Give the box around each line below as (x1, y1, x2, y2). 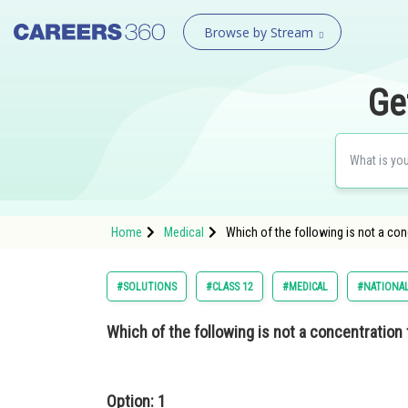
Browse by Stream (203, 24, 313, 41)
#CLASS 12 (206, 280, 253, 293)
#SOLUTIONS (117, 280, 177, 293)
